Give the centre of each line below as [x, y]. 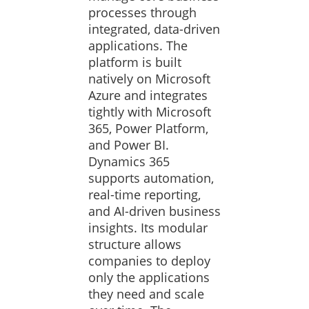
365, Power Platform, [148, 128]
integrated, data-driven [154, 29]
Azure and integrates [148, 95]
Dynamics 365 [129, 161]
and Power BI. [129, 145]
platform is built [135, 62]
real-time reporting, [144, 195]
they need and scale [146, 294]
